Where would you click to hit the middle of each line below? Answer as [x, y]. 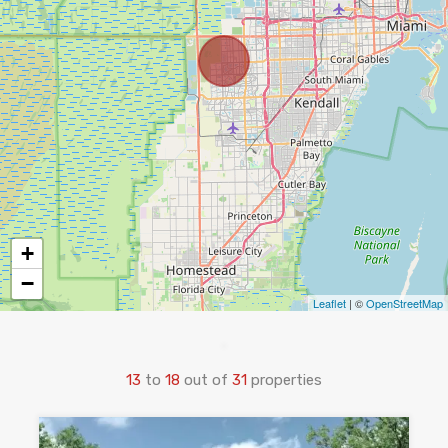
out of [208, 379]
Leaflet [329, 302]
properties [286, 379]
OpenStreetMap [404, 302]
